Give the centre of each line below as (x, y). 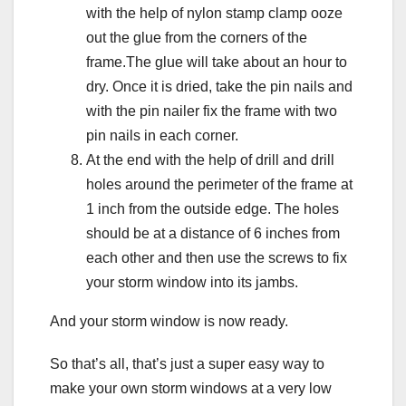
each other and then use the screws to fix (217, 257)
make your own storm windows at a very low (191, 388)
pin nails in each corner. (162, 135)
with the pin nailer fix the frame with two (212, 111)
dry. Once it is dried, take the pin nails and (219, 86)
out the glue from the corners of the (197, 37)
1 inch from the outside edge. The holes (213, 208)
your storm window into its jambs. (192, 282)
